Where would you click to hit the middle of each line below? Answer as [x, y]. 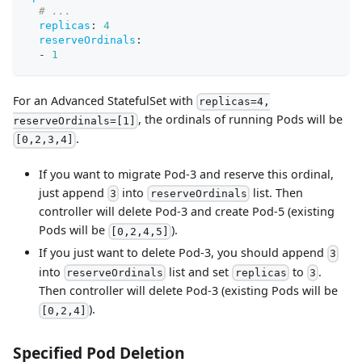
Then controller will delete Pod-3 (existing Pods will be [188, 291]
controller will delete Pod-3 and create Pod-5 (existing [187, 212]
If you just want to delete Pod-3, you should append [183, 252]
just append [73, 192]
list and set [199, 271]
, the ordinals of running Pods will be [241, 120]
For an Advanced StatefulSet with [105, 100]
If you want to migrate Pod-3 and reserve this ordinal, [186, 174]
